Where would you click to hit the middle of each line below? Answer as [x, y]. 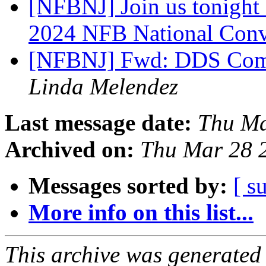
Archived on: [69, 150]
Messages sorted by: [128, 186]
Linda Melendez [103, 87]
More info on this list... [141, 213]
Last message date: [98, 123]
